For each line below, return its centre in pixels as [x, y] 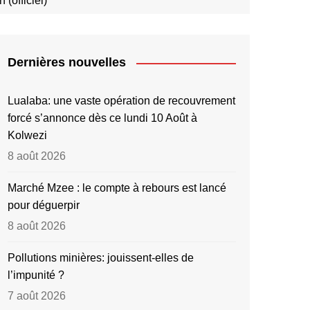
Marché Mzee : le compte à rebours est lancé [117, 188]
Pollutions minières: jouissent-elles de [101, 258]
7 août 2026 [37, 296]
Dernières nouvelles [67, 63]
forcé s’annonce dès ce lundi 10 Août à [102, 118]
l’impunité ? [36, 275]
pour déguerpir [44, 206]
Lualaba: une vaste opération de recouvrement [121, 101]
